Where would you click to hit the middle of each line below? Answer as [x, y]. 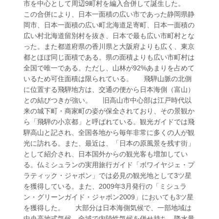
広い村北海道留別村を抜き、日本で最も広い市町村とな [109, 36]
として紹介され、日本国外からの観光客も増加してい [106, 154]
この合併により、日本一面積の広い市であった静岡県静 [109, 14]
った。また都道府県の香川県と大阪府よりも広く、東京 [109, 46]
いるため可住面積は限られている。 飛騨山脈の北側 [108, 79]
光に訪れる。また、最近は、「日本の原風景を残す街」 [109, 143]
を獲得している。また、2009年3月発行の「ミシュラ [105, 186]
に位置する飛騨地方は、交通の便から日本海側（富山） [109, 89]
